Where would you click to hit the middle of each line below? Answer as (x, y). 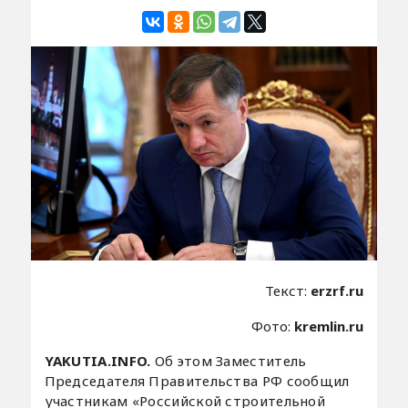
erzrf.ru (337, 291)
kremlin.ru (329, 326)
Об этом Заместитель (230, 361)
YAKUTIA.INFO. (99, 361)
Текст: (288, 291)
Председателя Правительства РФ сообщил (197, 381)
